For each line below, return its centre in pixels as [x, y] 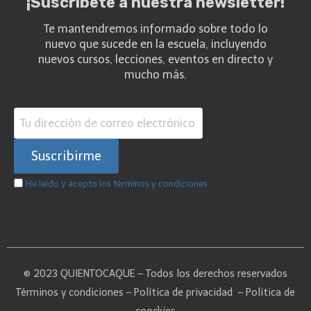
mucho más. [155, 75]
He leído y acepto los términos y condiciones [117, 184]
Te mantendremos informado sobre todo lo [155, 29]
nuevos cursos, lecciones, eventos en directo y [155, 60]
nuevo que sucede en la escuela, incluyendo [155, 44]
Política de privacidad [183, 293]
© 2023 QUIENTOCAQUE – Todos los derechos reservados [155, 274]
